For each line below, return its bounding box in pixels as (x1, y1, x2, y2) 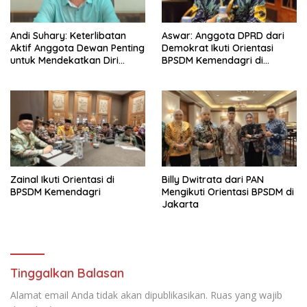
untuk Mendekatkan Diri (10, 53, 119, 66)
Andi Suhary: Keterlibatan (10, 29, 126, 42)
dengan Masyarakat (10, 66, 103, 79)
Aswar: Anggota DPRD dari (162, 29, 284, 42)
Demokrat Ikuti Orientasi (162, 41, 273, 54)
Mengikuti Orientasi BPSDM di (162, 185, 294, 198)
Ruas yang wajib (210, 288, 282, 302)
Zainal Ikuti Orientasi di (10, 173, 114, 186)
